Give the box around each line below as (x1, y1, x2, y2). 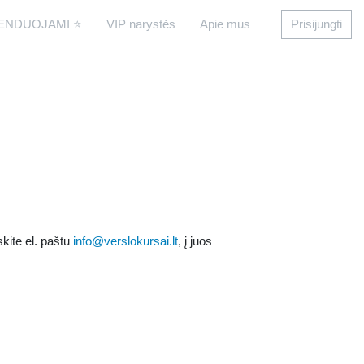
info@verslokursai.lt (73, 234, 179, 248)
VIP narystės (106, 17, 175, 31)
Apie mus (200, 17, 250, 31)
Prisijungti (290, 17, 342, 31)
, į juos (178, 234, 213, 248)
